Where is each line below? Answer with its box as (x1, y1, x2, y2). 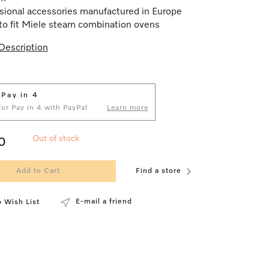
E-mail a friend (75, 198, 132, 205)
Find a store (136, 168, 181, 175)
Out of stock (32, 134, 79, 143)
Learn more (106, 104, 148, 112)
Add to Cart (16, 168, 61, 175)
